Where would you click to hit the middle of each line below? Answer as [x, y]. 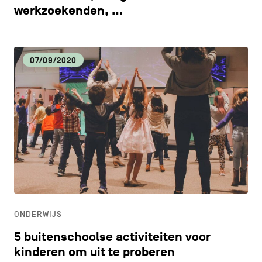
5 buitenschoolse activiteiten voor [112, 237]
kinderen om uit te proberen [94, 252]
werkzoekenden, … [68, 11]
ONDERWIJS [38, 214]
